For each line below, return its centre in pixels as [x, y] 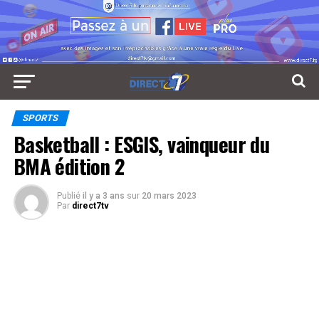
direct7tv [90, 205]
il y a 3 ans [103, 195]
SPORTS [40, 117]
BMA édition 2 [69, 166]
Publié [68, 195]
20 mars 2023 [169, 195]
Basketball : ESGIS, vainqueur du [141, 143]
